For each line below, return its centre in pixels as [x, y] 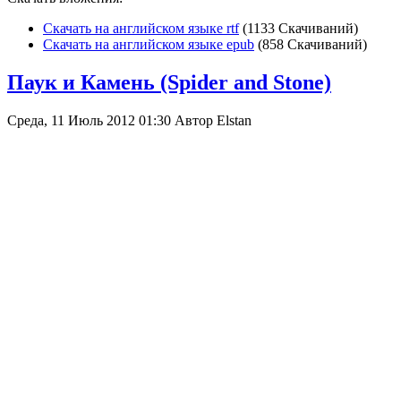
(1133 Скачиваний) [300, 28]
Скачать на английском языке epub [149, 44]
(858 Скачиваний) [312, 44]
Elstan [234, 120]
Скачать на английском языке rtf [141, 28]
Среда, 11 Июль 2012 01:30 [91, 120]
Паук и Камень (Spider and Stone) [169, 82]
